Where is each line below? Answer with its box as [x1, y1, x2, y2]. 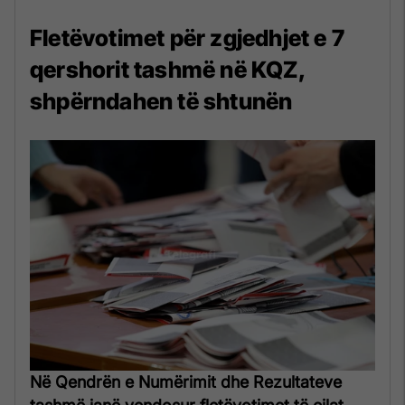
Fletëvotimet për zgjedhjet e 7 [30, 24, 345, 52]
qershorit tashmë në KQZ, [30, 56, 306, 84]
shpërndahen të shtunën [30, 88, 293, 116]
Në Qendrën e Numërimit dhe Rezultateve [30, 372, 342, 391]
